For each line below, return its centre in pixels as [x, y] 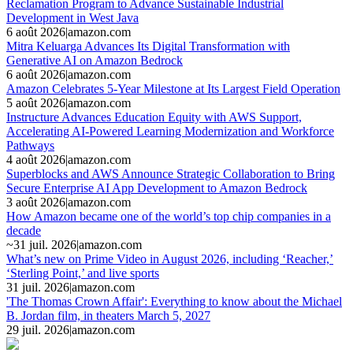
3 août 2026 [36, 202]
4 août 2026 [36, 159]
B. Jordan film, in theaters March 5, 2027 [108, 315]
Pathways [30, 145]
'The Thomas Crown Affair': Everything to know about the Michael [174, 301]
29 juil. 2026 [38, 329]
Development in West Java [72, 17]
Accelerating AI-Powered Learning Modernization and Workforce [170, 131]
